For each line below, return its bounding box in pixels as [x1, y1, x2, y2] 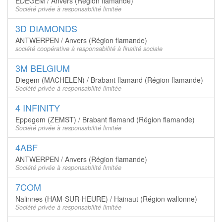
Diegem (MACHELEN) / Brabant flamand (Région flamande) [15, 75, 203, 85]
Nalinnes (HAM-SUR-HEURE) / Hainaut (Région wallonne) [15, 194, 197, 204]
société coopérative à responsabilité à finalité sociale [15, 44, 163, 53]
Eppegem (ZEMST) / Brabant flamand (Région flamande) [15, 114, 195, 124]
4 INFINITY [15, 101, 60, 114]
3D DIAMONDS [15, 22, 77, 35]
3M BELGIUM [15, 61, 70, 74]
